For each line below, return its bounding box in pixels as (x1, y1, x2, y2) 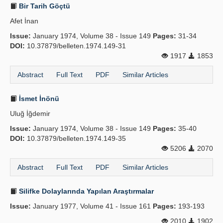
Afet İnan (10, 17, 38, 25)
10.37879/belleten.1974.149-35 (25, 134, 126, 142)
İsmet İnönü (17, 95, 59, 103)
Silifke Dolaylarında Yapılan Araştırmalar (17, 187, 154, 195)
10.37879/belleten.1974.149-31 (25, 42, 126, 50)
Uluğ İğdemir (10, 110, 50, 117)
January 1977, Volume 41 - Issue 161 (31, 202, 153, 210)
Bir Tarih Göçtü (17, 2, 70, 10)
